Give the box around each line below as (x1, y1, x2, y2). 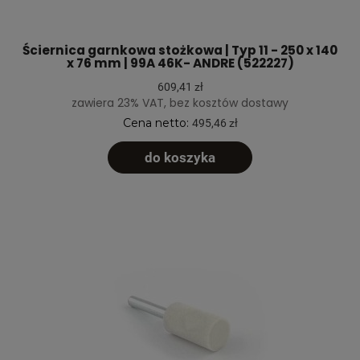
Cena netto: (122, 115, 192, 130)
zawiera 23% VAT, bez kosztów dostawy (72, 94, 288, 111)
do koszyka (145, 149, 215, 166)
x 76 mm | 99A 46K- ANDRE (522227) (66, 54, 294, 72)
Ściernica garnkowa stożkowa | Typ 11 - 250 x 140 (22, 41, 337, 59)
